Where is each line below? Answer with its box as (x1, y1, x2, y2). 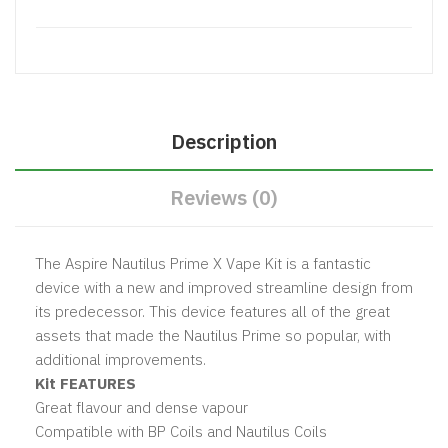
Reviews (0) (170, 183, 278, 211)
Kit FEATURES (35, 373, 136, 393)
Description (171, 127, 277, 155)
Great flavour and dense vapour (35, 397, 248, 417)
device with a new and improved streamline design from (35, 277, 413, 297)
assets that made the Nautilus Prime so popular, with (35, 325, 391, 345)
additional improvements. (35, 349, 206, 369)
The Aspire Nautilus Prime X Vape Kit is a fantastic (35, 253, 371, 273)
